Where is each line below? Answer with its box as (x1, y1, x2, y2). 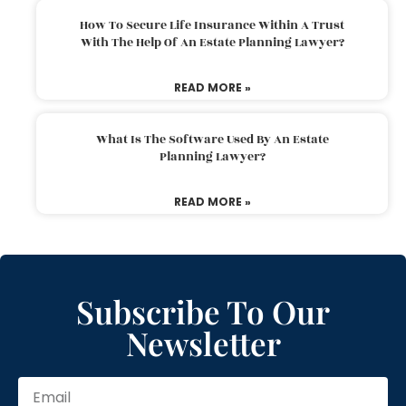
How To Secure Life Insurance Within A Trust (80, 15, 344, 34)
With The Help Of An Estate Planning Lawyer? (80, 33, 344, 52)
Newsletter (125, 321, 281, 364)
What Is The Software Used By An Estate (95, 130, 329, 149)
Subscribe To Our (76, 289, 330, 333)
